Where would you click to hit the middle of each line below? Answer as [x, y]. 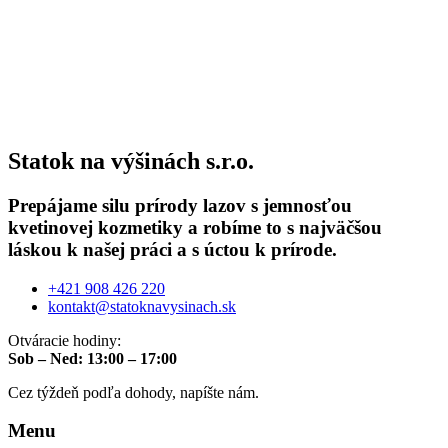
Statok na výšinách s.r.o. [131, 160]
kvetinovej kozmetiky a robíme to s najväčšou [195, 227]
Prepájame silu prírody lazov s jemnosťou [180, 205]
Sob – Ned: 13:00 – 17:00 [92, 358]
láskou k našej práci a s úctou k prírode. [172, 249]
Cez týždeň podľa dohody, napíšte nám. [133, 392]
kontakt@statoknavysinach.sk [142, 306]
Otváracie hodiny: [64, 340]
